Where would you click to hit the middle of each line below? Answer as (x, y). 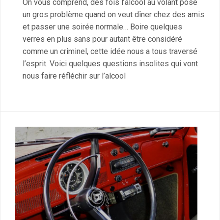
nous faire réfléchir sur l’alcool (74, 76)
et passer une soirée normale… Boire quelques (102, 27)
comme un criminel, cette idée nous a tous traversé (110, 51)
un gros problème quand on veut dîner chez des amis (113, 14)
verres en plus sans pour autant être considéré (102, 39)
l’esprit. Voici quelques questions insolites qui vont (110, 63)
